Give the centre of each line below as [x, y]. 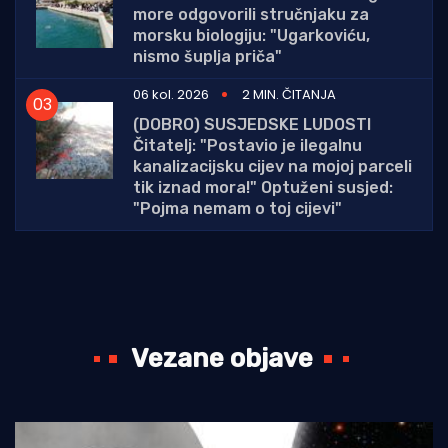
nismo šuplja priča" [207, 56]
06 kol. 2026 [171, 94]
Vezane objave [221, 358]
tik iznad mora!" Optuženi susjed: [263, 187]
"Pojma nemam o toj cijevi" [237, 208]
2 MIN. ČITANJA [289, 94]
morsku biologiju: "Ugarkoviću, [251, 35]
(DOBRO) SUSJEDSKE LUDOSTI [252, 124]
